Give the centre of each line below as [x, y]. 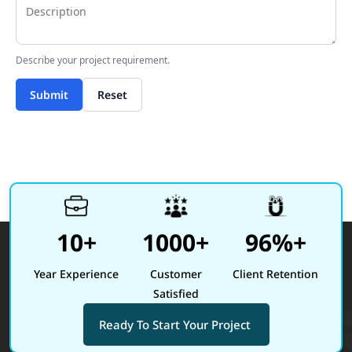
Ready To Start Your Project [176, 324]
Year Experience [77, 274]
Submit [49, 95]
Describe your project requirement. [93, 60]
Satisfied [176, 293]
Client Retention [276, 274]
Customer [176, 274]
